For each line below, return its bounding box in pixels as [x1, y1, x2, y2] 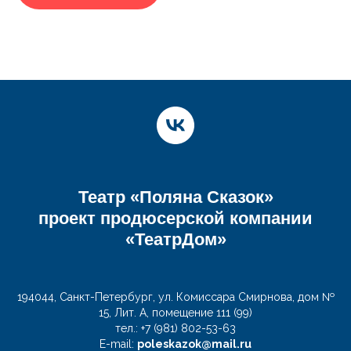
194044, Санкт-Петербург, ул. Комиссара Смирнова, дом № [16, 290, 335, 303]
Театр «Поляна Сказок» [78, 186, 273, 207]
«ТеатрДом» [125, 229, 226, 249]
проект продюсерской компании [38, 208, 313, 228]
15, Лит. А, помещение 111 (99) [99, 306, 252, 319]
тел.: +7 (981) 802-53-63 [115, 321, 236, 335]
